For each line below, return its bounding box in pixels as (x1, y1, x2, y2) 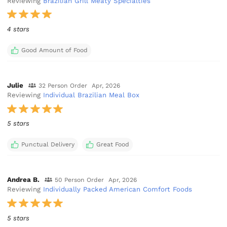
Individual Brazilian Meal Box (43, 91, 140, 99)
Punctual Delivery (21, 141, 74, 148)
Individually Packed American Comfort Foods (43, 185, 193, 194)
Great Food (96, 141, 129, 148)
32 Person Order (38, 82, 87, 90)
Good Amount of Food (21, 46, 88, 54)
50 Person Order (54, 176, 104, 184)
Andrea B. (7, 176, 40, 184)
